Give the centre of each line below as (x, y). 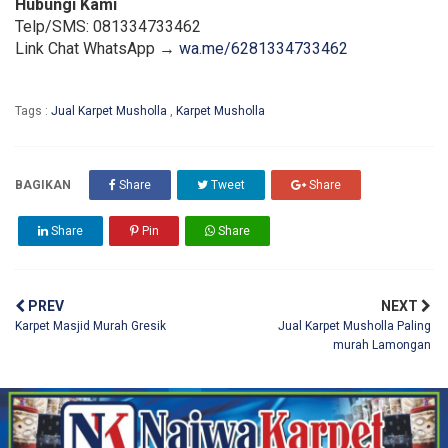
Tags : (33, 111)
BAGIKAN (43, 185)
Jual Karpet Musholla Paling (354, 326)
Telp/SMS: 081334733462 (108, 27)
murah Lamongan (381, 345)
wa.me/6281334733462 (263, 49)
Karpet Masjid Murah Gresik (90, 326)
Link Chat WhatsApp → (97, 49)
